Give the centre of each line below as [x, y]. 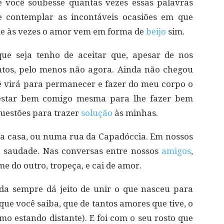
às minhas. [135, 113]
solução [97, 113]
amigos [176, 151]
